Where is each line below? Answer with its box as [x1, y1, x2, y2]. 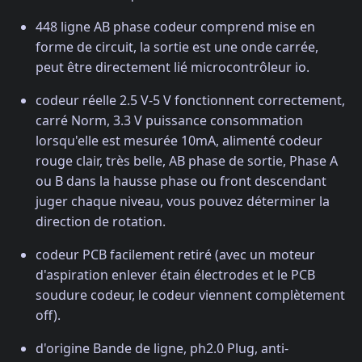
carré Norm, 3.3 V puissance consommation [36, 111, 303, 129]
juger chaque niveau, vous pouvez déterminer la [36, 192, 330, 210]
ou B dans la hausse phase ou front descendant [36, 171, 326, 190]
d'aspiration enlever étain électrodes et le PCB [36, 265, 315, 284]
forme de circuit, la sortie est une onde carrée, [36, 37, 318, 56]
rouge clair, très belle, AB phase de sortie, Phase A [36, 151, 338, 170]
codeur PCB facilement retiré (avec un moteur [36, 245, 315, 263]
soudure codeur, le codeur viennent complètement [36, 285, 345, 304]
